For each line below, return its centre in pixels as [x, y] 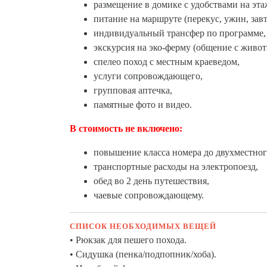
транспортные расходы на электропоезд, [176, 167]
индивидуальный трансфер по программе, [180, 33]
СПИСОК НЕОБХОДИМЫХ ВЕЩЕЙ [143, 226]
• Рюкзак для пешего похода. [128, 240]
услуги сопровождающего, [148, 76]
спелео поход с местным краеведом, [167, 62]
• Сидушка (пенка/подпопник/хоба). [143, 254]
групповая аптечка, [133, 90]
